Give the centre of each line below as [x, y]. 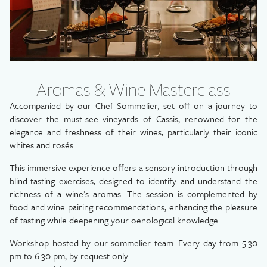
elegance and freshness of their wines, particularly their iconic [133, 132]
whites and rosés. [42, 145]
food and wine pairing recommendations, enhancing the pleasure [133, 207]
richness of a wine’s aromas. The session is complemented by [133, 194]
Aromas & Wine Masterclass [133, 89]
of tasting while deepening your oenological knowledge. [115, 220]
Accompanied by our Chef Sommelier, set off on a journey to [133, 105]
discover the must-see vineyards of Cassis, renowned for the [133, 119]
